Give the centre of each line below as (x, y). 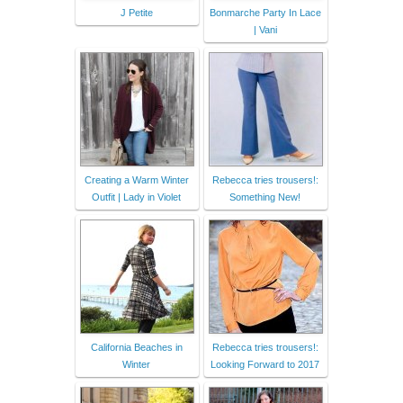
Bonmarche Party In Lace (265, 12)
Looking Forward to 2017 (265, 364)
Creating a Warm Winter (136, 179)
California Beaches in (136, 347)
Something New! (265, 197)
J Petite (136, 12)
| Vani (265, 29)
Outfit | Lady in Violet (136, 197)
